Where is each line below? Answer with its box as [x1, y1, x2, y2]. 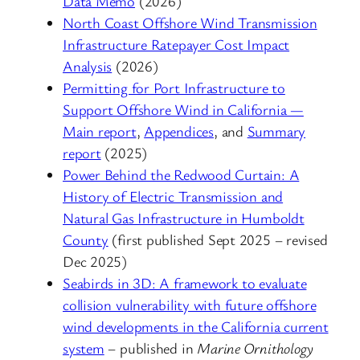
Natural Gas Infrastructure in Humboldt [63, 207, 305, 227]
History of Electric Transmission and [63, 186, 284, 206]
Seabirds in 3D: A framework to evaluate [63, 272, 307, 292]
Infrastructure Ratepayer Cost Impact [63, 34, 290, 54]
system [63, 337, 104, 358]
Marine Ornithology [197, 337, 314, 358]
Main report [63, 121, 137, 141]
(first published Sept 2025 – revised [108, 229, 328, 249]
